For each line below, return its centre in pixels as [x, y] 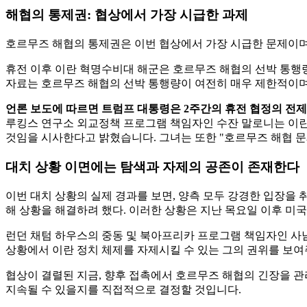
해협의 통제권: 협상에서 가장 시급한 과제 [127, 15]
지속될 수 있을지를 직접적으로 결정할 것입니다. [123, 289]
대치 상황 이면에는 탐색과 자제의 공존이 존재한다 [152, 167]
